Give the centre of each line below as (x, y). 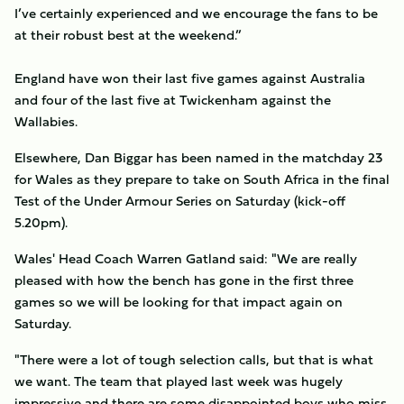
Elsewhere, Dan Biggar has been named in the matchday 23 (198, 157)
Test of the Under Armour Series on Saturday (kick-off (180, 201)
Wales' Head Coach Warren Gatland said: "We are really (186, 258)
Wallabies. (46, 121)
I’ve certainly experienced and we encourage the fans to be (196, 13)
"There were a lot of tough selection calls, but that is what (194, 359)
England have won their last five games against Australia (190, 78)
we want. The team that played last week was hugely (179, 381)
